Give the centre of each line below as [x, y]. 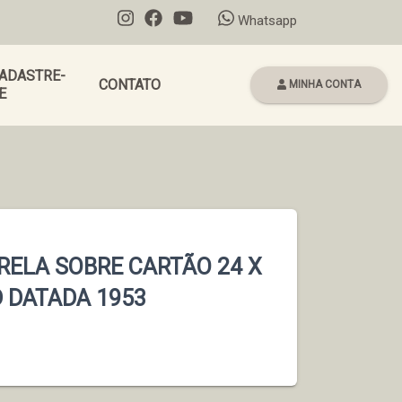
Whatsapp [265, 20]
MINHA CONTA [323, 84]
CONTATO [130, 84]
